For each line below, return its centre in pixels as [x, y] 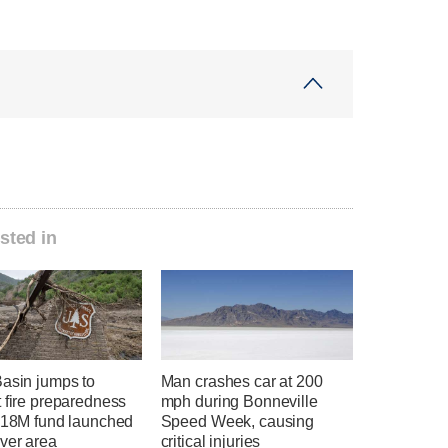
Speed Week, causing [237, 422]
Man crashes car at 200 [241, 382]
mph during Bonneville [239, 402]
